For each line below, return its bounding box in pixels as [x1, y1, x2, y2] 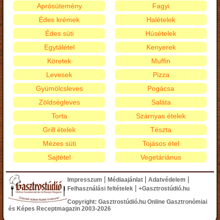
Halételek [146, 16, 175, 24]
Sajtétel [48, 153, 71, 162]
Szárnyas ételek [136, 112, 186, 120]
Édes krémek [39, 16, 80, 24]
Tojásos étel [142, 139, 179, 148]
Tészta [150, 126, 171, 134]
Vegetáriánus [140, 153, 181, 162]
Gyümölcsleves [35, 84, 83, 93]
